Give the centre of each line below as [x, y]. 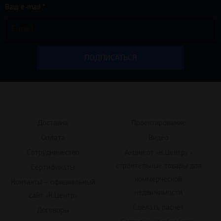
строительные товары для [158, 166]
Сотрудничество [53, 152]
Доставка [53, 123]
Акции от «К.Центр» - [157, 152]
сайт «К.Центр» [53, 195]
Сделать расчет [158, 207]
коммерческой [158, 179]
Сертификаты [53, 167]
